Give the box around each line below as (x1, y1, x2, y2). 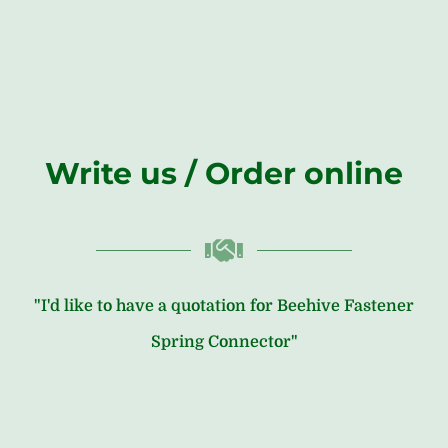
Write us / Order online (45, 154, 403, 192)
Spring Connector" (150, 332, 298, 351)
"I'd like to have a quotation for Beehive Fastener (34, 296, 414, 315)
